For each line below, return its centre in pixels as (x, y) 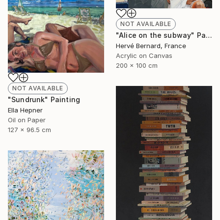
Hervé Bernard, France (151, 46)
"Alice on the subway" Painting (209, 35)
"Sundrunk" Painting (44, 100)
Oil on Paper (27, 120)
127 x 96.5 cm (29, 130)
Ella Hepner (25, 110)
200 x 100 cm (137, 66)
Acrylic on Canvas (144, 56)
